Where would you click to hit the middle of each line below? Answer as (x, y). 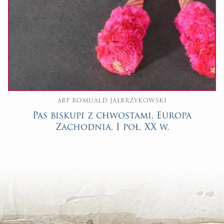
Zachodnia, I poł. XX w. (112, 127)
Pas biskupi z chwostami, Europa (112, 116)
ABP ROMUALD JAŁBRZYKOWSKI (112, 101)
